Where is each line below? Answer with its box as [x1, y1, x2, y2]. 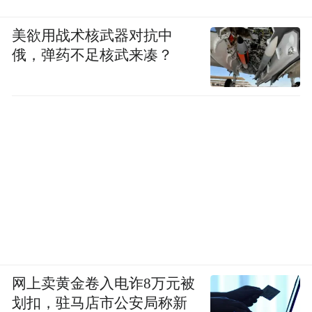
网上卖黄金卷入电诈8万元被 [12, 275, 196, 291]
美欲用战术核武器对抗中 [12, 27, 173, 43]
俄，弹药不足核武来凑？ [12, 47, 173, 63]
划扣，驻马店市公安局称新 [12, 295, 188, 311]
